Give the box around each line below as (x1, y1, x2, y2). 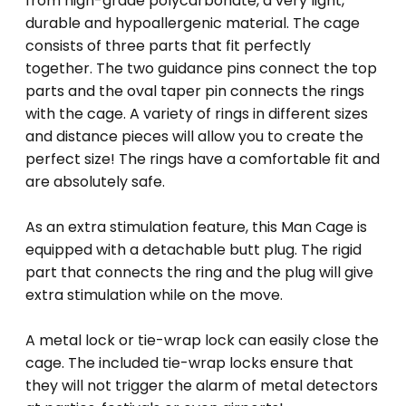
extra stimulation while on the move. (25, 285, 283, 306)
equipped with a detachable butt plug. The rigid (25, 239, 362, 261)
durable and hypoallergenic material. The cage (25, 13, 360, 34)
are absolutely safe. (25, 171, 165, 193)
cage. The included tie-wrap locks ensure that (25, 353, 353, 374)
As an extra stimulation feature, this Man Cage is (25, 217, 367, 238)
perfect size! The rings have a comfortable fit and (25, 149, 380, 170)
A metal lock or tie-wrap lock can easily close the (25, 330, 379, 352)
